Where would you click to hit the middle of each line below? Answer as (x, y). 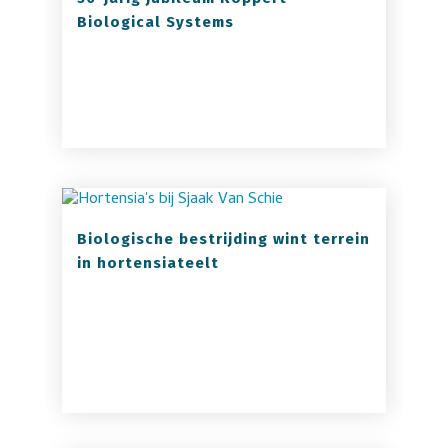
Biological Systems (155, 22)
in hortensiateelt (147, 263)
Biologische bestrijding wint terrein (223, 239)
